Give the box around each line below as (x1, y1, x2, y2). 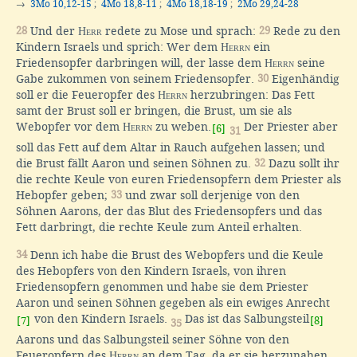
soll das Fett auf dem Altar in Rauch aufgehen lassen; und (16, 141, 325, 155)
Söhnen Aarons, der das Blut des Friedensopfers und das (16, 205, 322, 218)
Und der (27, 25, 78, 38)
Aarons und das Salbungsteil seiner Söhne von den (16, 333, 289, 347)
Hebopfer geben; (16, 189, 111, 202)
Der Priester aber (241, 120, 338, 134)
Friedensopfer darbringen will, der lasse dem (16, 57, 265, 70)
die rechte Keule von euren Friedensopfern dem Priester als (16, 173, 341, 186)
